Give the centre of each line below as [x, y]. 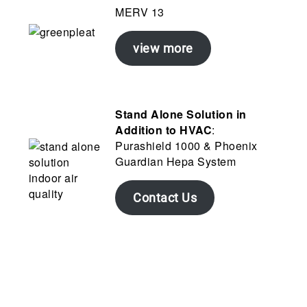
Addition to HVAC [164, 130]
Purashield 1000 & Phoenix [186, 146]
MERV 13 [140, 12]
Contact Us [165, 198]
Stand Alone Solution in [181, 114]
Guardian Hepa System [176, 161]
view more [163, 48]
